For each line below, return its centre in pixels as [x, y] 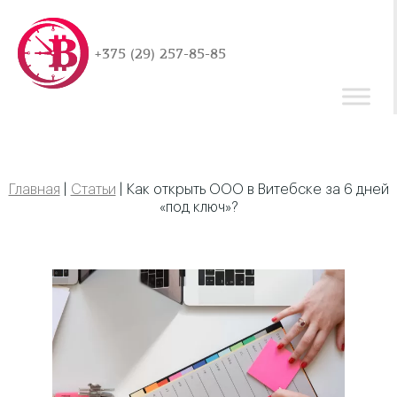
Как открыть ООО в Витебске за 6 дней [257, 190]
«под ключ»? [198, 207]
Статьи [93, 190]
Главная [34, 190]
